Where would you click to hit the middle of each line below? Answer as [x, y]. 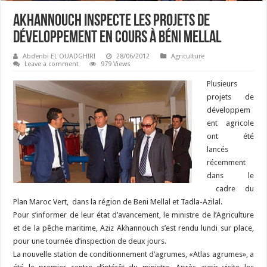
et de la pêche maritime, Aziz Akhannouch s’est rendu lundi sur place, [133, 228]
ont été [230, 136]
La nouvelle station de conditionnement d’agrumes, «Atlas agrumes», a [133, 254]
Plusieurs [222, 83]
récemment [226, 162]
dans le [230, 175]
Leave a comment [52, 64]
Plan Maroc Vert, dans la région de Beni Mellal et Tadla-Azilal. [118, 201]
